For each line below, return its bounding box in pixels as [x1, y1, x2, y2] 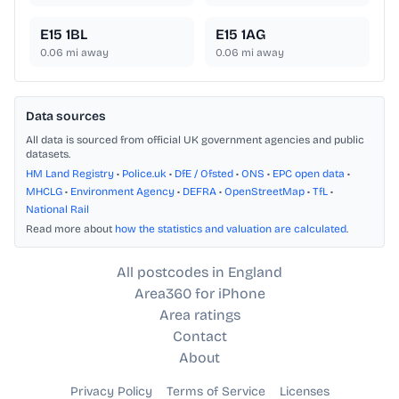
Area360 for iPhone [134, 285, 265, 303]
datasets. [26, 148, 70, 161]
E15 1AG [216, 26, 265, 44]
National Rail [26, 203, 89, 216]
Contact [172, 328, 227, 346]
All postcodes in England [117, 264, 282, 281]
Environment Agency [70, 185, 175, 199]
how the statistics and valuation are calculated [115, 223, 346, 236]
